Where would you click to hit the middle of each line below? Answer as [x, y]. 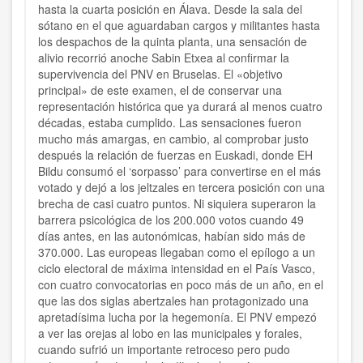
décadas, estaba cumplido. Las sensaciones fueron [170, 123]
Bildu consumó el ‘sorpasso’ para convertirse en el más [179, 171]
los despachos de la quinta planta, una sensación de [173, 42]
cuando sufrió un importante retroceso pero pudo [164, 350]
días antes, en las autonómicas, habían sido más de [172, 236]
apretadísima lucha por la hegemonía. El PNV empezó [177, 317]
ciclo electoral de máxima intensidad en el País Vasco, [177, 269]
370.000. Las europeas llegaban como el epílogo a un [177, 252]
